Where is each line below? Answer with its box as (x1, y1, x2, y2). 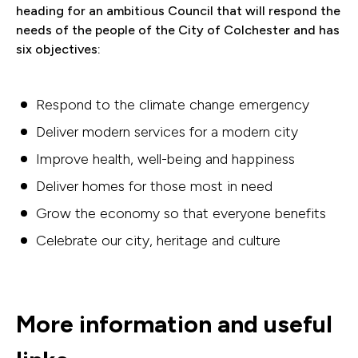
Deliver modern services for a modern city (36, 123, 298, 141)
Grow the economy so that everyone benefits (36, 205, 326, 222)
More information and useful (16, 309, 332, 339)
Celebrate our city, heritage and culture (36, 232, 280, 249)
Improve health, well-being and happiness (36, 150, 295, 168)
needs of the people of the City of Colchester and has (16, 22, 340, 38)
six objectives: (16, 42, 101, 57)
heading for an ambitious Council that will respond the (16, 3, 340, 18)
